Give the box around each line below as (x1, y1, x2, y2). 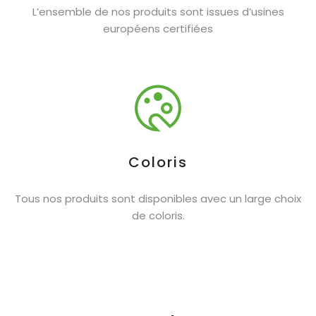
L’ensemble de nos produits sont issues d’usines (32, 4, 284, 19)
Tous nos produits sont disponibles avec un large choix (15, 190, 301, 206)
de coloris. (131, 207, 185, 223)
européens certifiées (103, 20, 213, 36)
